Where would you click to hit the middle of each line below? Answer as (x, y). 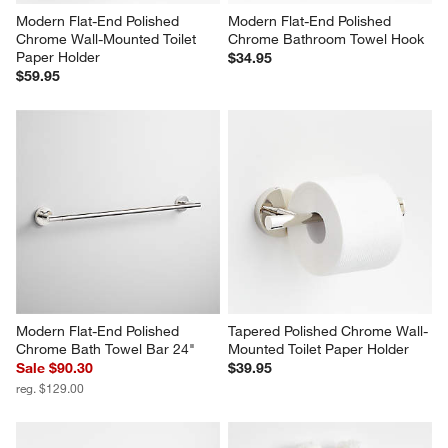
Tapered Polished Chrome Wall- (328, 330)
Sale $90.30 (55, 367)
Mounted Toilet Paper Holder (318, 348)
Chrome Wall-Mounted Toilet (108, 38)
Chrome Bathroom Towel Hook (326, 38)
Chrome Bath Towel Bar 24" (106, 348)
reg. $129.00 (50, 387)
